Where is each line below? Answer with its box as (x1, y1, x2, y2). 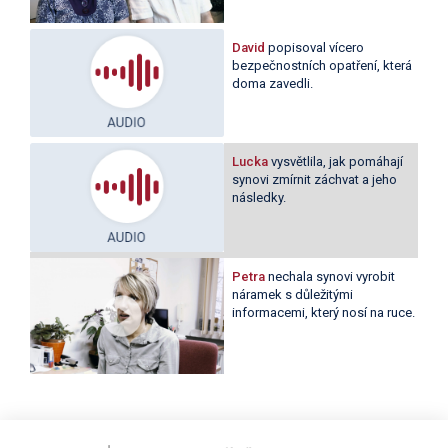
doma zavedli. (231, 75, 313, 91)
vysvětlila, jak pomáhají (270, 154, 403, 170)
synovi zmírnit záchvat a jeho (231, 172, 397, 188)
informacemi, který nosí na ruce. (231, 305, 415, 321)
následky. (231, 190, 286, 206)
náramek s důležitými (231, 287, 353, 303)
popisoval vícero (267, 39, 364, 55)
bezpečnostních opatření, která (231, 57, 412, 73)
